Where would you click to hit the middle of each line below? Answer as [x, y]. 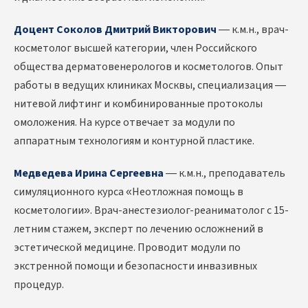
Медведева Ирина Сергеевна [89, 174]
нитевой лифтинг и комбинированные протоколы [138, 104]
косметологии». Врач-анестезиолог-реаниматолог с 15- [151, 211]
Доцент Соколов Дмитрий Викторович [115, 30]
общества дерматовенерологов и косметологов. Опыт [148, 67]
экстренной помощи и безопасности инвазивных [135, 266]
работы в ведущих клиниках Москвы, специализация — [150, 86]
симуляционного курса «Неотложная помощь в [129, 192]
